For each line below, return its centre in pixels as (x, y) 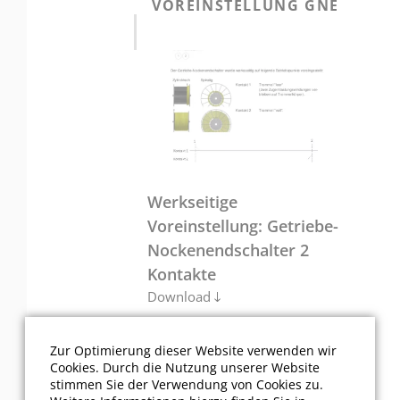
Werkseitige (192, 202)
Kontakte (182, 275)
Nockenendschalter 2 (228, 250)
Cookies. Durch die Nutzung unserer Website (185, 368)
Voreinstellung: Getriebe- (243, 226)
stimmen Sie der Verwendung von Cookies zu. (187, 385)
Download (179, 297)
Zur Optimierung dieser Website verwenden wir (193, 351)
